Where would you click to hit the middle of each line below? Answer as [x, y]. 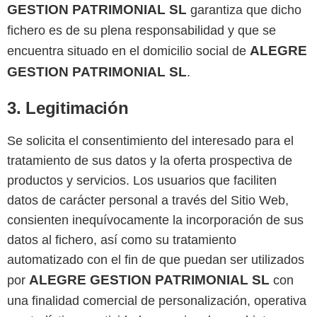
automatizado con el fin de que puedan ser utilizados [156, 260]
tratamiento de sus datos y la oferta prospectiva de [150, 161]
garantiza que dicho [244, 10]
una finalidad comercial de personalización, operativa [157, 301]
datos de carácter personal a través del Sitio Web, [148, 201]
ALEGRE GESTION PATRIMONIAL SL [149, 280]
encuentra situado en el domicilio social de [128, 51]
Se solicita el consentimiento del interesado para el [150, 141]
